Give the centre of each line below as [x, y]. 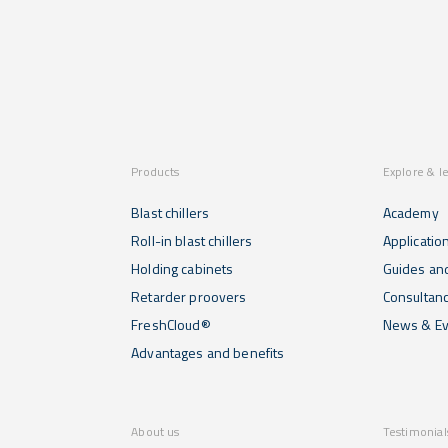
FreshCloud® [171, 325]
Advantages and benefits [208, 353]
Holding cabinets [182, 269]
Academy [410, 213]
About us [155, 432]
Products [155, 172]
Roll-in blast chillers [192, 241]
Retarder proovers [189, 297]
